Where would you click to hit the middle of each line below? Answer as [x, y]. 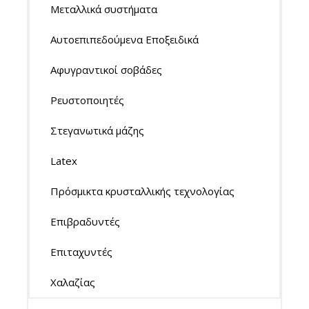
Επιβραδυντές [85, 221]
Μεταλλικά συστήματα [104, 9]
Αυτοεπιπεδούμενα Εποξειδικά [124, 39]
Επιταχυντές [81, 252]
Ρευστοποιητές [87, 100]
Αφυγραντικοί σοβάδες [106, 70]
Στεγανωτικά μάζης [97, 130]
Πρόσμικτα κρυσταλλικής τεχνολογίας [142, 191]
